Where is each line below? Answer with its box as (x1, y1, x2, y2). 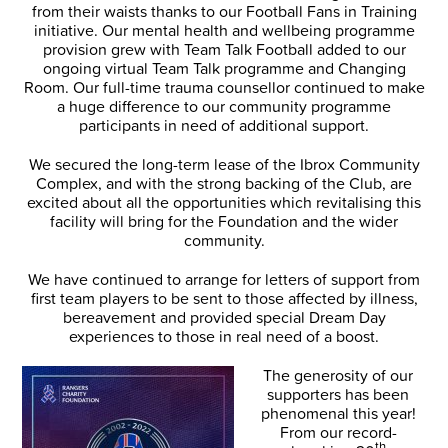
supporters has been (267, 383, 409, 405)
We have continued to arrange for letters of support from (28, 268, 420, 290)
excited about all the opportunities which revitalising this (27, 191, 421, 213)
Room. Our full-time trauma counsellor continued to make (23, 76, 425, 98)
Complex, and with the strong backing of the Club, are (36, 172, 412, 194)
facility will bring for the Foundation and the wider (50, 210, 398, 232)
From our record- (279, 421, 397, 443)
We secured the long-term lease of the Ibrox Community (28, 153, 420, 175)
